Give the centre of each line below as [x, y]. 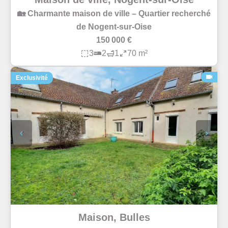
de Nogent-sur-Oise [114, 27]
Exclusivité [32, 78]
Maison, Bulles [114, 217]
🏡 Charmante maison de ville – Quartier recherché [114, 14]
